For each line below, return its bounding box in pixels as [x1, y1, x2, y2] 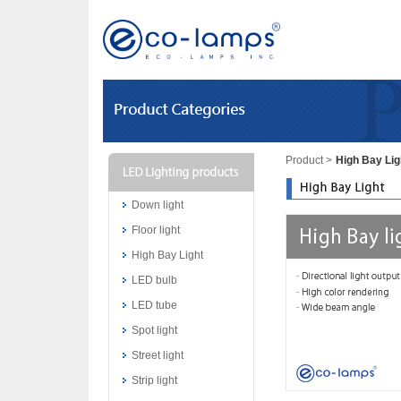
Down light [132, 199, 183, 211]
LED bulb [132, 274, 177, 286]
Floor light [132, 224, 180, 236]
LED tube [132, 299, 177, 311]
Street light [132, 349, 183, 362]
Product [285, 154, 326, 166]
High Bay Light [132, 249, 203, 261]
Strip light [132, 374, 177, 387]
